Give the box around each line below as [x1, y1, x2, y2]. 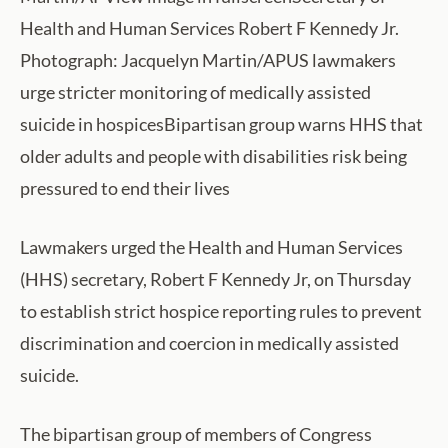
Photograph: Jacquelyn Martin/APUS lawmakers [20, 48, 396, 71]
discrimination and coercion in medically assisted [20, 331, 399, 354]
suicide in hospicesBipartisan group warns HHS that [20, 112, 423, 135]
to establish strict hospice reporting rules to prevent [20, 299, 422, 322]
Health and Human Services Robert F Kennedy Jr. [20, 16, 399, 39]
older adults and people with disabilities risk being [20, 144, 407, 167]
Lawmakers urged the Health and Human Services [20, 235, 403, 258]
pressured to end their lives [20, 176, 230, 199]
